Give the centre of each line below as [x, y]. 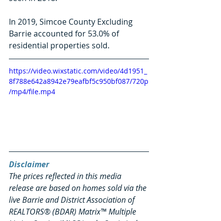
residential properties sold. [60, 45]
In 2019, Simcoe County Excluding [72, 21]
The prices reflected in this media [66, 176]
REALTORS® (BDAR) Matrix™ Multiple [74, 212]
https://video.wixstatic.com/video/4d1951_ [78, 71]
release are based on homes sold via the [79, 188]
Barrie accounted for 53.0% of [65, 33]
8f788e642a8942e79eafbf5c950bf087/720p [79, 81]
